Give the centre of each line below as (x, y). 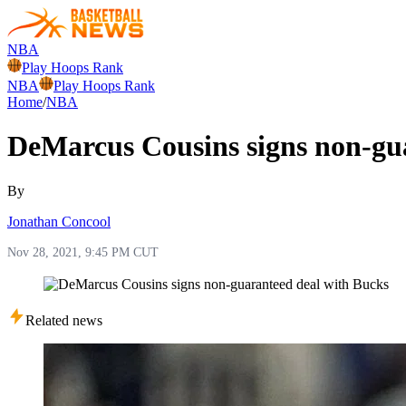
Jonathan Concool (59, 221)
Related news (64, 320)
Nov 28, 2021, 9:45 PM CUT (83, 252)
